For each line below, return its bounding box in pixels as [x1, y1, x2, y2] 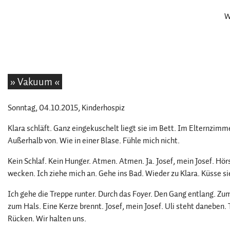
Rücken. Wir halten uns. [8, 213, 86, 225]
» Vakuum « [10, 74, 60, 89]
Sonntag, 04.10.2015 [8, 102, 78, 114]
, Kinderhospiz [78, 102, 125, 114]
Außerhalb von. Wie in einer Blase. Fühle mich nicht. [8, 135, 180, 147]
